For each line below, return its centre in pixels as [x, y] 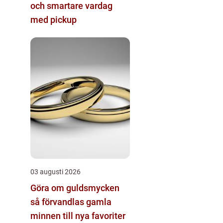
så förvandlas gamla [71, 202]
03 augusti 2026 [56, 171]
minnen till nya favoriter [78, 216]
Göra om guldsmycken [75, 188]
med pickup [54, 19]
